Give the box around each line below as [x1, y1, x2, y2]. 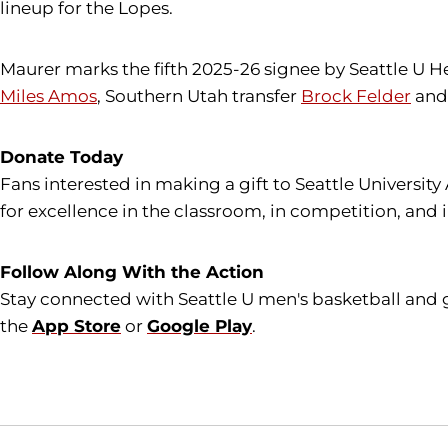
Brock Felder [301, 86, 411, 106]
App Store [32, 316, 121, 336]
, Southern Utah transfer [97, 86, 301, 106]
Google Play [147, 316, 252, 336]
